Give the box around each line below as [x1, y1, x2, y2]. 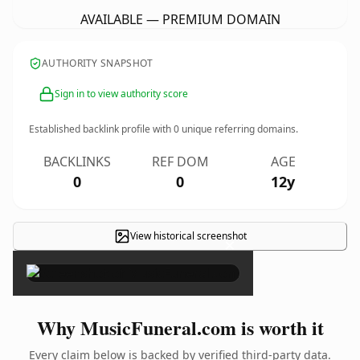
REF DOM [151, 153, 209, 170]
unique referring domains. [179, 122, 298, 136]
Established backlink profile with [29, 122, 174, 136]
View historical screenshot [129, 229, 247, 243]
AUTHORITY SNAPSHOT [42, 56, 153, 70]
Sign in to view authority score [55, 87, 188, 100]
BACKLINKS [43, 153, 111, 170]
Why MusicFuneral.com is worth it [36, 313, 324, 342]
